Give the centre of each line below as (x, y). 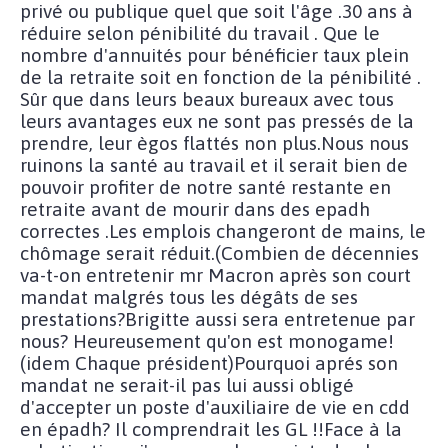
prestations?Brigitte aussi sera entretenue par (217, 318)
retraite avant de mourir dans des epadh (195, 208)
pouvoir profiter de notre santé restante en (205, 186)
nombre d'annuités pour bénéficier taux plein (214, 54)
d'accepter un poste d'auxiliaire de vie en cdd (215, 406)
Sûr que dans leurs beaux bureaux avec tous (207, 98)
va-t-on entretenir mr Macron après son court (215, 274)
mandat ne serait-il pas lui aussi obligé (187, 384)
